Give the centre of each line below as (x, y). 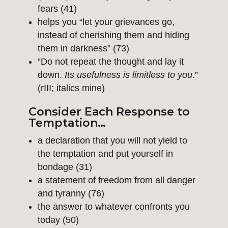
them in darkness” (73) (83, 49)
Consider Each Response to (109, 112)
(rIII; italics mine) (71, 88)
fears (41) (57, 9)
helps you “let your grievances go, (106, 22)
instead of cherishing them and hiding (113, 35)
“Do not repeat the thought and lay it (111, 62)
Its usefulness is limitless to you (129, 75)
